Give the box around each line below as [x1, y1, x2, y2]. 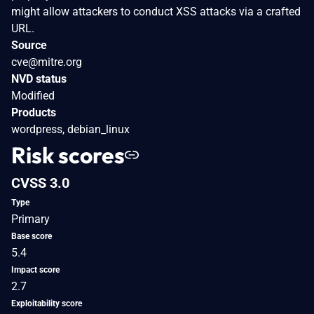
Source [11, 38, 47, 52]
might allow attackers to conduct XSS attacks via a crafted [11, 4, 301, 18]
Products [11, 105, 56, 119]
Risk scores [11, 140, 125, 169]
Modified [11, 88, 55, 102]
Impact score [11, 264, 60, 275]
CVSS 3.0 [11, 174, 69, 191]
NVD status [11, 71, 67, 86]
